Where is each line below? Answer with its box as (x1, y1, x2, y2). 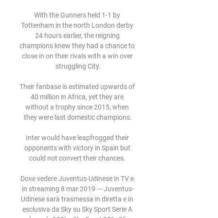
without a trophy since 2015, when (25, 103, 129, 111)
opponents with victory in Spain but (24, 144, 130, 152)
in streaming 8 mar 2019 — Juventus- (22, 185, 134, 193)
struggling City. (55, 62, 101, 70)
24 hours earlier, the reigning (35, 32, 120, 39)
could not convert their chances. (29, 154, 127, 162)
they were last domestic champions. (24, 113, 132, 121)
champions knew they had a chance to (19, 42, 135, 50)
